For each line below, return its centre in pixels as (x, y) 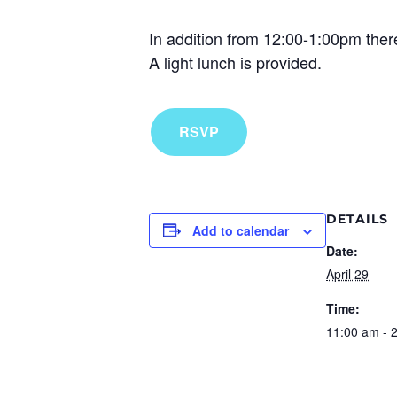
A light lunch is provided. (235, 62)
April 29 (347, 273)
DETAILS (357, 218)
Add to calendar (241, 230)
